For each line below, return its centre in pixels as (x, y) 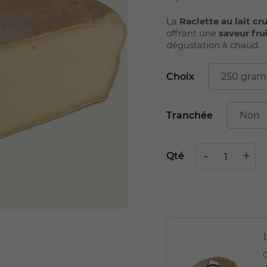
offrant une (193, 33)
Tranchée (190, 115)
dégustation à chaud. (213, 45)
